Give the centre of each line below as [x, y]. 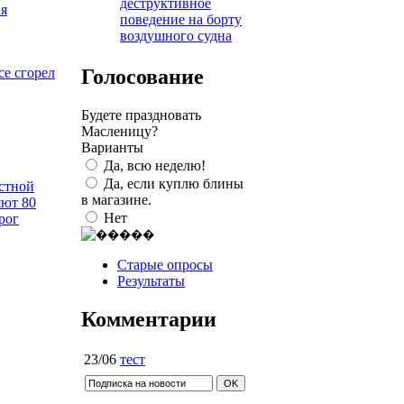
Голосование [142, 76]
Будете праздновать [141, 115]
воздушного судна [176, 35]
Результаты [151, 280]
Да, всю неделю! [155, 165]
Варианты [112, 147]
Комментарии [149, 319]
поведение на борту [181, 19]
